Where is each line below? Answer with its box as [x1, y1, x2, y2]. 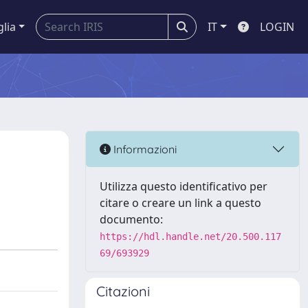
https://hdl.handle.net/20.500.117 [100, 231, 281, 242]
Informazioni [111, 142, 177, 156]
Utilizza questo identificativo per [100, 179, 267, 194]
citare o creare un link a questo [100, 195, 261, 210]
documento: [100, 212, 163, 227]
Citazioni [96, 283, 150, 300]
